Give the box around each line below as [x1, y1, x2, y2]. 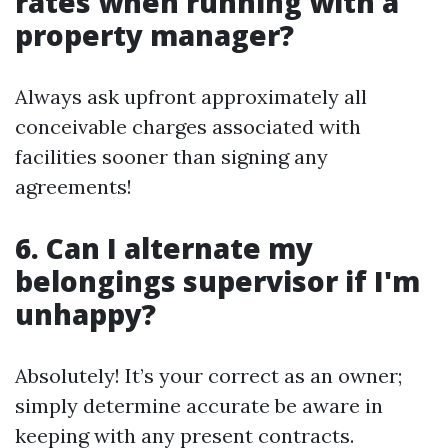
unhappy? [15, 295, 156, 333]
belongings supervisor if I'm [15, 262, 420, 300]
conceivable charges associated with [15, 114, 361, 139]
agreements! [15, 174, 132, 199]
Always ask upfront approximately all [15, 84, 367, 109]
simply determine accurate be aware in [15, 393, 383, 418]
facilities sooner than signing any [15, 144, 328, 169]
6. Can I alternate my [15, 229, 313, 267]
